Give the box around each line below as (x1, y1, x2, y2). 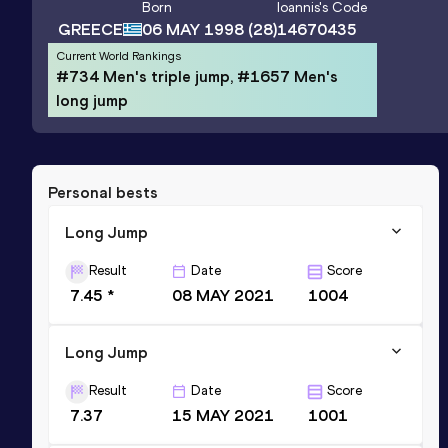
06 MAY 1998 (142, 20, 244, 40)
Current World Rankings (56, 48, 181, 63)
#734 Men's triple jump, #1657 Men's (56, 66, 338, 86)
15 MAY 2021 (172, 405, 275, 425)
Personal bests (48, 182, 158, 202)
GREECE (58, 19, 123, 39)
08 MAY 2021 (172, 285, 275, 305)
